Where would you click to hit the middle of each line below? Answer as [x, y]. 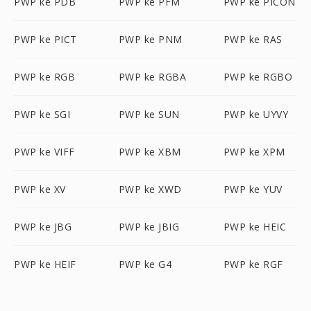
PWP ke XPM [254, 152]
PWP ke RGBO [258, 77]
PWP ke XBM [150, 152]
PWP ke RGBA [152, 77]
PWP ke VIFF [44, 152]
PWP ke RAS [253, 39]
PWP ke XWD [150, 189]
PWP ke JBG [43, 227]
